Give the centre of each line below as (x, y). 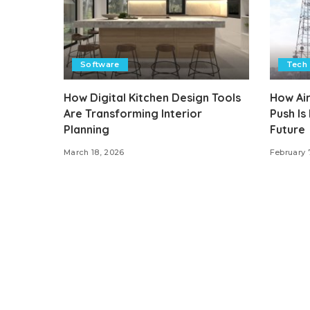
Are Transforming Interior (133, 113)
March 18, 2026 (94, 152)
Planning (86, 129)
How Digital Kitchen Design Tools (152, 97)
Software (100, 64)
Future (287, 129)
